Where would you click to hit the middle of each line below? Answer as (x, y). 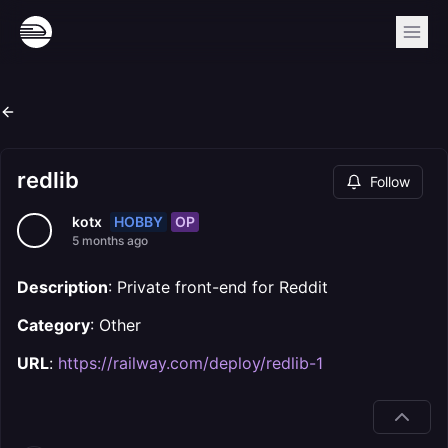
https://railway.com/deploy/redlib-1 (190, 363)
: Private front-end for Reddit (218, 287)
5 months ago (110, 240)
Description (62, 287)
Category (53, 325)
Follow (390, 181)
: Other (115, 325)
